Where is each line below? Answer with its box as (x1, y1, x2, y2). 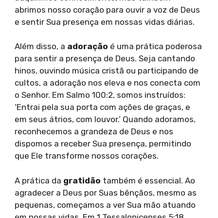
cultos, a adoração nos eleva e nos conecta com (15, 78, 200, 88)
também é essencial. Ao (101, 175, 195, 185)
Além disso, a (15, 41, 67, 52)
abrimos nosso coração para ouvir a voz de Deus (15, 4, 200, 15)
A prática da (15, 175, 63, 185)
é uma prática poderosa (108, 41, 202, 52)
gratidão (63, 175, 101, 185)
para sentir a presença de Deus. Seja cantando (15, 54, 195, 64)
